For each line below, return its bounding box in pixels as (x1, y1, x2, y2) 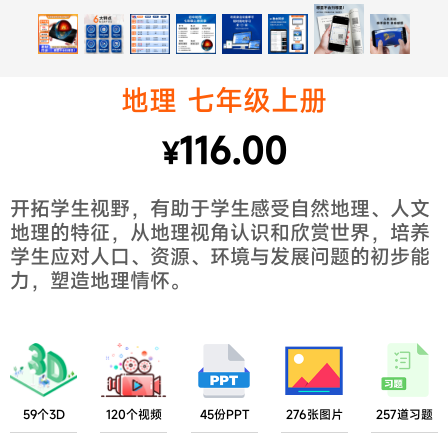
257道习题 (376, 406, 433, 422)
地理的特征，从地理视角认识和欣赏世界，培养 (10, 219, 430, 246)
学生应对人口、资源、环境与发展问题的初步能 (10, 243, 430, 270)
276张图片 (285, 406, 343, 422)
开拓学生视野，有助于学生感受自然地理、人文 (10, 195, 430, 222)
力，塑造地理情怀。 (10, 267, 190, 294)
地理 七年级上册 (121, 82, 327, 119)
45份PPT (199, 406, 249, 422)
